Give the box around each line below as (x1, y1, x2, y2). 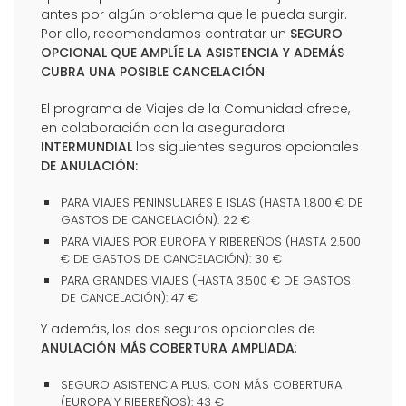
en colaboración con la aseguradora (41, 118, 285, 137)
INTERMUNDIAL (41, 137, 132, 156)
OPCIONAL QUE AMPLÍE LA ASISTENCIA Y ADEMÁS (41, 43, 344, 62)
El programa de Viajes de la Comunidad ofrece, (41, 99, 350, 118)
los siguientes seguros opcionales (132, 137, 359, 156)
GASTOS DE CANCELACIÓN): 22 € (61, 210, 250, 228)
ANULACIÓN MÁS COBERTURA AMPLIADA (41, 338, 295, 357)
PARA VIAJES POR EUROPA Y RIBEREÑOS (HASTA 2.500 (61, 232, 361, 250)
